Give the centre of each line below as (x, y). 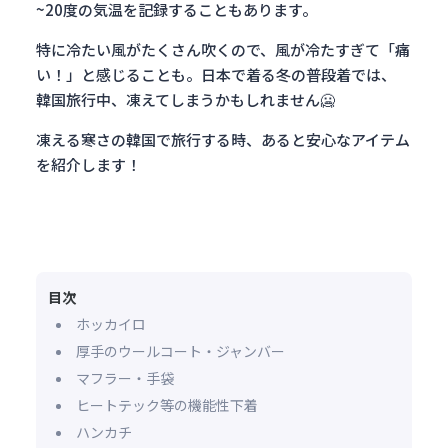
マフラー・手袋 (125, 378)
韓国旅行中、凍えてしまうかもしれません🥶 (185, 99)
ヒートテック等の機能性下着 (167, 405)
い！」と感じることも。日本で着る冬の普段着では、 (216, 74)
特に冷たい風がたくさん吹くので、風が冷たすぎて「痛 (223, 49)
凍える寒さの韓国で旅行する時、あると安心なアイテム (223, 139)
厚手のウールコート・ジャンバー (180, 351)
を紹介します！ (88, 164)
